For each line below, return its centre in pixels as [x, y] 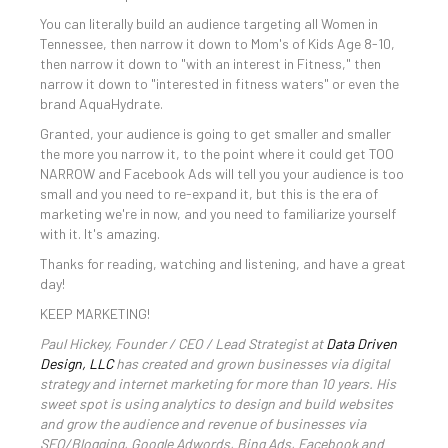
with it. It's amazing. [100, 233]
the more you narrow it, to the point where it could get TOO [217, 153]
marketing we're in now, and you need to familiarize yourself [218, 213]
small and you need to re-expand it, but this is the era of [209, 193]
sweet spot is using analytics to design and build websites [216, 403]
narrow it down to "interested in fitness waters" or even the [219, 83]
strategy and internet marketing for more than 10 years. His [218, 383]
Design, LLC [76, 363]
